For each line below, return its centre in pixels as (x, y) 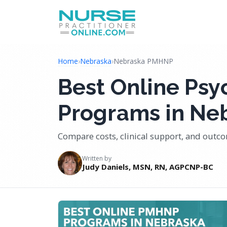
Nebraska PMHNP (143, 61)
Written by (97, 158)
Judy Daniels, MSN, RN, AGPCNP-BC (148, 167)
